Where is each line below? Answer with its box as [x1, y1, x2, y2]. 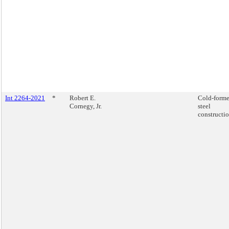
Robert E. [70, 94, 96, 102]
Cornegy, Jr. [70, 102, 102, 110]
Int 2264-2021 [5, 94, 45, 102]
